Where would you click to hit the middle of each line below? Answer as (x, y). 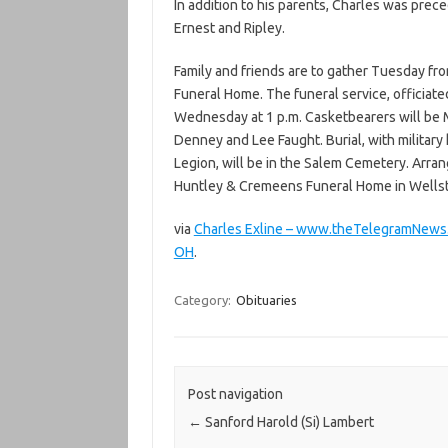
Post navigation (235, 394)
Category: (203, 300)
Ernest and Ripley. (229, 28)
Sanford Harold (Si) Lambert (287, 422)
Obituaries (266, 300)
